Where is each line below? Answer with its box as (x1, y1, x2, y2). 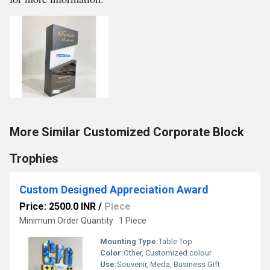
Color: (100, 248, 124, 257)
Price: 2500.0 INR (19, 201, 96, 212)
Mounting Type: (100, 237, 159, 246)
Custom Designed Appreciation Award (19, 183, 209, 196)
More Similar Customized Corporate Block (10, 125, 244, 139)
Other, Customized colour (124, 248, 212, 257)
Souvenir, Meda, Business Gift (117, 260, 220, 269)
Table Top (159, 237, 192, 246)
